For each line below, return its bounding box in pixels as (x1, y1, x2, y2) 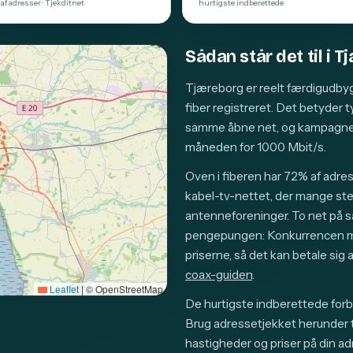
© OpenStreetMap (84, 282, 163, 295)
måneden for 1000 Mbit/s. (185, 139, 326, 154)
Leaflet (47, 282, 79, 295)
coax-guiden (185, 267, 252, 282)
